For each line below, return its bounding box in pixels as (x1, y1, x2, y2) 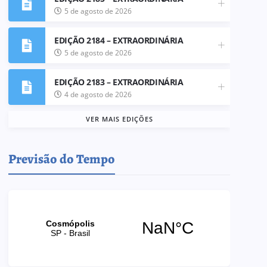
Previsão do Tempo (8, 150, 116, 168)
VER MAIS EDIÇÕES (85, 114, 153, 123)
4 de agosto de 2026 (64, 89, 132, 100)
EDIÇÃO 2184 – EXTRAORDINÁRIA (54, 35, 184, 46)
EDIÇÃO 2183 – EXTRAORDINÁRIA (54, 76, 184, 88)
